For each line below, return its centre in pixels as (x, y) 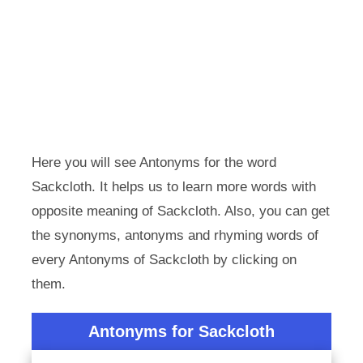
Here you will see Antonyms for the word (154, 162)
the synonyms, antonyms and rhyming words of (175, 235)
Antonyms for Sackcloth (181, 331)
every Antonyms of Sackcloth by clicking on (164, 260)
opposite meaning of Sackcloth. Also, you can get (180, 211)
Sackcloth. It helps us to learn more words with (173, 187)
